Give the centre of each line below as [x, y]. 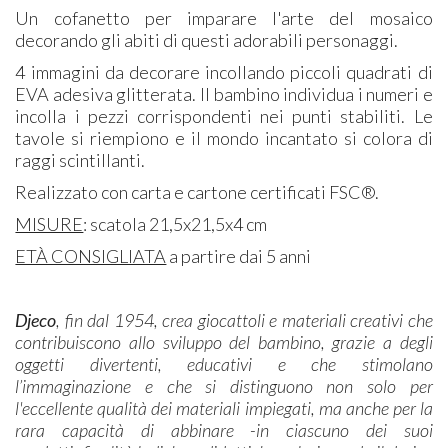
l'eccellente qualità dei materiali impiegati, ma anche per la [224, 408]
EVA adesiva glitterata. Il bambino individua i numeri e [224, 94]
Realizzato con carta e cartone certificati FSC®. [197, 192]
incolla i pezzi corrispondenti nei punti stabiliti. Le [224, 116]
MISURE [49, 224]
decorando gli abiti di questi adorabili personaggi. [208, 40]
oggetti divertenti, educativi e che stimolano [224, 364]
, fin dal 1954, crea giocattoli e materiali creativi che [244, 320]
